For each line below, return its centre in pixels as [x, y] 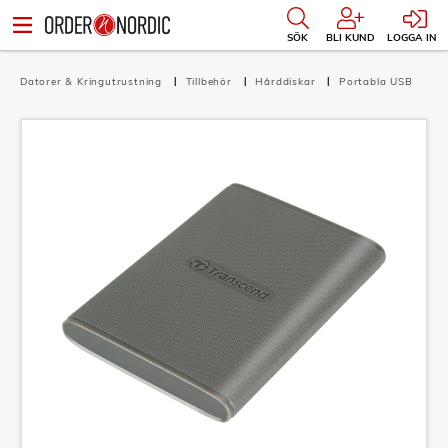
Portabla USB [376, 81]
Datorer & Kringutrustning [93, 81]
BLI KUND [350, 37]
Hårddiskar [287, 81]
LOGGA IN [412, 37]
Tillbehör [210, 81]
